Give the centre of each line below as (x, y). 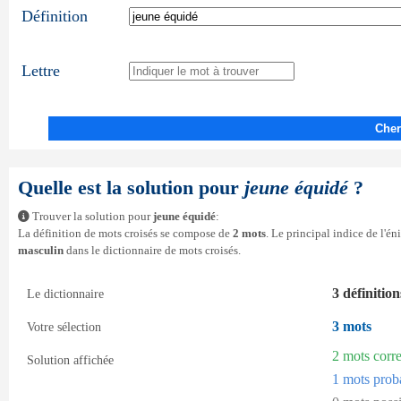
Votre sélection (64, 327)
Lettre (41, 71)
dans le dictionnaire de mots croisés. (152, 251)
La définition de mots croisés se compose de (125, 234)
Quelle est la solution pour (131, 188)
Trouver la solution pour (91, 217)
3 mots (352, 326)
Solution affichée (70, 360)
